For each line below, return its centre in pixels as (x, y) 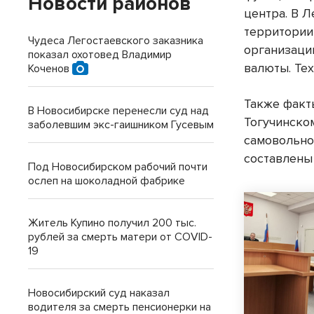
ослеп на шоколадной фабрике (107, 181)
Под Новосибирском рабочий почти (118, 167)
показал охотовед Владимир (100, 55)
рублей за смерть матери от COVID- (120, 237)
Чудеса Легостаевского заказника (116, 41)
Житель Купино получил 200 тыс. (112, 223)
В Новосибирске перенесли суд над (118, 111)
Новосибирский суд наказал (99, 293)
